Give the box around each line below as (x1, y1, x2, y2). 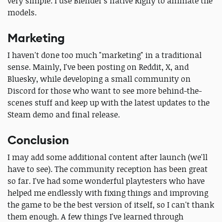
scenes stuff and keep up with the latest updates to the (7, 97, 210, 108)
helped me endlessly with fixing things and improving (7, 187, 208, 198)
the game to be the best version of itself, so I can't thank (7, 199, 214, 210)
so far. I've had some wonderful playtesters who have (7, 175, 205, 186)
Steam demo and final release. (7, 109, 120, 120)
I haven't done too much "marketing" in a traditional (7, 49, 202, 60)
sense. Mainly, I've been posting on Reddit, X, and (7, 61, 189, 72)
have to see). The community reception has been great (7, 163, 208, 174)
